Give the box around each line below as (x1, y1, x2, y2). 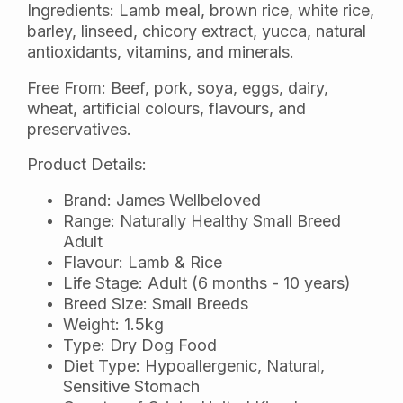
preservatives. (27, 119, 131, 139)
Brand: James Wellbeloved (63, 190, 261, 210)
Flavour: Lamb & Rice (63, 252, 222, 272)
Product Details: (27, 155, 147, 174)
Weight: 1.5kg (63, 314, 164, 334)
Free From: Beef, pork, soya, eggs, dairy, (27, 77, 328, 97)
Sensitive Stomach (63, 376, 200, 396)
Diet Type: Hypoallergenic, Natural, (63, 355, 325, 375)
